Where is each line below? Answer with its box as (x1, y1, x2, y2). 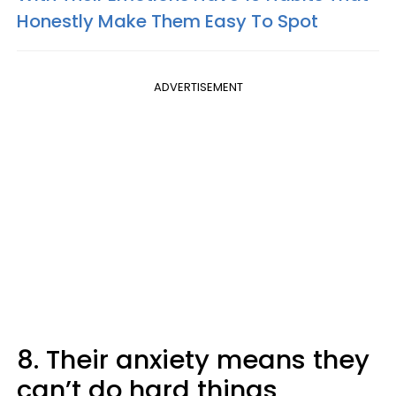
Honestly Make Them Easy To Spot (17, 9, 318, 34)
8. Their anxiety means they (17, 342, 369, 378)
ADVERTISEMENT (153, 79, 243, 96)
